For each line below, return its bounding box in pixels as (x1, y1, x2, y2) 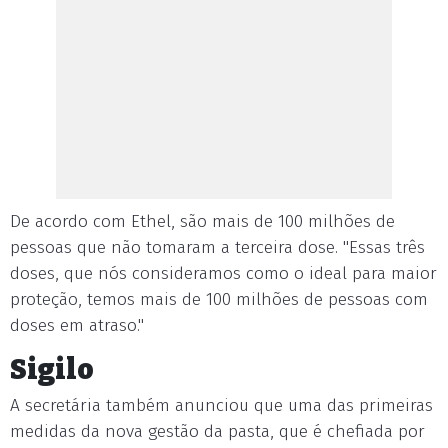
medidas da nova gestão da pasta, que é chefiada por (10, 421, 425, 442)
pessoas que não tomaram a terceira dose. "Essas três (10, 237, 425, 258)
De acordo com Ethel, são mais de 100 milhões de (10, 211, 395, 232)
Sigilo (10, 353, 94, 386)
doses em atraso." (10, 315, 144, 336)
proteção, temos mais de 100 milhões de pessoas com (10, 289, 428, 310)
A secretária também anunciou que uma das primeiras (10, 395, 433, 416)
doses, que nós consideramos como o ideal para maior (10, 263, 437, 284)
